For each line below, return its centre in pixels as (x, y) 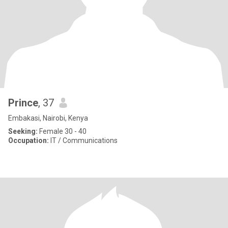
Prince (23, 103)
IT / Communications (83, 140)
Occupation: (28, 140)
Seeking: (23, 131)
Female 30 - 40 (62, 131)
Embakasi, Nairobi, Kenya (48, 118)
